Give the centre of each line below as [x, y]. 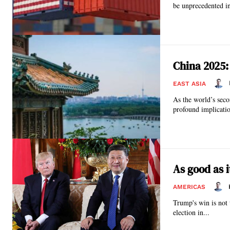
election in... [191, 213]
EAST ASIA [189, 83]
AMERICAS [189, 187]
